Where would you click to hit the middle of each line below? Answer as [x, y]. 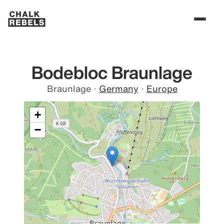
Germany [118, 88]
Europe [162, 88]
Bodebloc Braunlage [112, 72]
